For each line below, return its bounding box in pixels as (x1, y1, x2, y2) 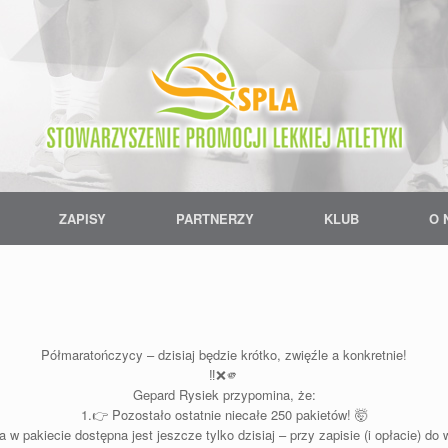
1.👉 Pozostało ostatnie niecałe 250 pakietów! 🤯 (80, 405, 368, 425)
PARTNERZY (175, 209, 254, 229)
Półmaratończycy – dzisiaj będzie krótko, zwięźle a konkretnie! (41, 345, 407, 365)
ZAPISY (58, 209, 106, 229)
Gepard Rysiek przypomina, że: (132, 385, 316, 405)
